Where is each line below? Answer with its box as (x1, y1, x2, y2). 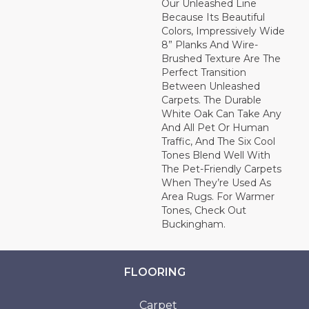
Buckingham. (161, 218, 226, 231)
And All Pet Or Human (161, 121, 269, 134)
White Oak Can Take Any (161, 108, 281, 121)
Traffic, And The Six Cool (161, 135, 275, 148)
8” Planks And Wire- (161, 39, 258, 52)
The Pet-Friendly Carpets (161, 163, 281, 176)
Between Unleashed (161, 80, 260, 93)
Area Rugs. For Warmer (161, 190, 275, 203)
